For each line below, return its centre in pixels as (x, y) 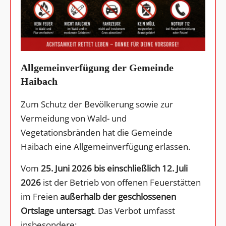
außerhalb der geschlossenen (118, 196)
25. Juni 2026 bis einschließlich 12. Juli (114, 168)
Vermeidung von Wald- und (74, 118)
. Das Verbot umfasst (134, 210)
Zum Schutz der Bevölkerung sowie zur (97, 104)
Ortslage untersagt (57, 210)
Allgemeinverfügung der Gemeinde (97, 68)
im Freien (40, 196)
